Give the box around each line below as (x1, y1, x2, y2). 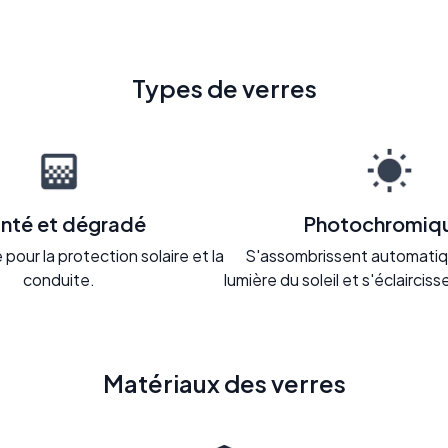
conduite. (23, 268, 95, 290)
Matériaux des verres (102, 367, 346, 398)
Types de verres (131, 72, 317, 103)
